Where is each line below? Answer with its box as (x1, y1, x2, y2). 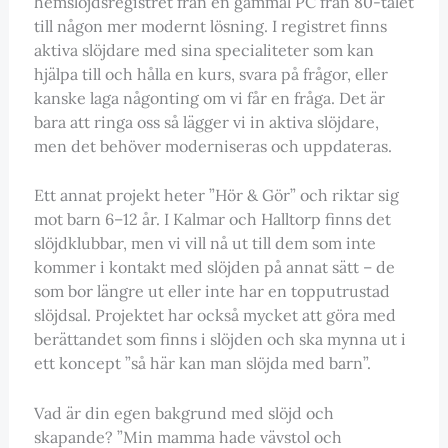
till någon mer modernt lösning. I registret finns (33, 15, 387, 36)
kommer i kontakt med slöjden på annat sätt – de (33, 257, 395, 278)
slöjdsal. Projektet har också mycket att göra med (33, 305, 396, 326)
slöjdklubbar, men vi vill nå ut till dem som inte (33, 233, 376, 254)
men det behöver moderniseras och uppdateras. (33, 135, 392, 156)
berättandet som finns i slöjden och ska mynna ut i (33, 329, 406, 350)
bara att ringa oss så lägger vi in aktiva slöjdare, (33, 111, 379, 132)
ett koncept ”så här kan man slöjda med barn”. (33, 353, 371, 374)
